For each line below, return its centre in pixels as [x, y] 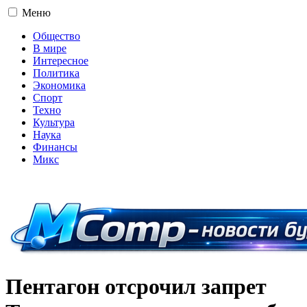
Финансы [55, 147]
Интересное [61, 61]
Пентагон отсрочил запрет [136, 287]
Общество [57, 36]
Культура [54, 122]
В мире [50, 48]
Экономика [59, 85]
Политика [56, 73]
